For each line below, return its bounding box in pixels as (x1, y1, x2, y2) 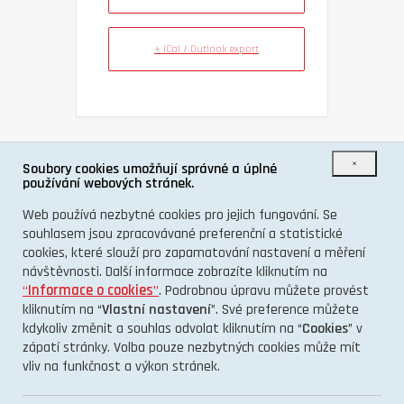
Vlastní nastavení (102, 300, 211, 319)
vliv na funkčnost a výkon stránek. (23, 357, 220, 376)
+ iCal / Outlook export (154, 41, 259, 56)
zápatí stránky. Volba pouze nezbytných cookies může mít (23, 338, 361, 357)
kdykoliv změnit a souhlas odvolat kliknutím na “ (23, 319, 302, 338)
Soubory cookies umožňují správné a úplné (23, 160, 277, 179)
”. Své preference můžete (211, 300, 359, 319)
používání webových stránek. (23, 174, 194, 193)
